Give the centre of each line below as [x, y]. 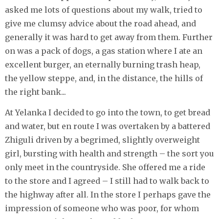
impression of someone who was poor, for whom [102, 208]
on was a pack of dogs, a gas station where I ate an [104, 51]
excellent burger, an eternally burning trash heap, [103, 64]
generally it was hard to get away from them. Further [109, 37]
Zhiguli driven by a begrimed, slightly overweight [102, 140]
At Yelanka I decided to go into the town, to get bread [108, 112]
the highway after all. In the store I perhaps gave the [108, 194]
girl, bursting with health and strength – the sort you [109, 153]
